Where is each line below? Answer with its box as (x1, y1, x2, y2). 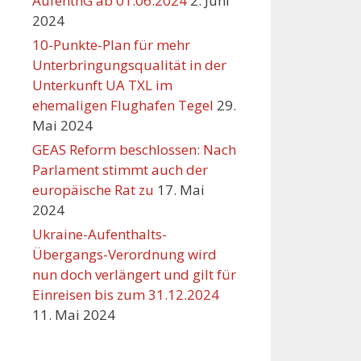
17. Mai (157, 180, 205, 200)
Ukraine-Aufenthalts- (32, 225, 167, 244)
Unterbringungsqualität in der (32, 56, 226, 75)
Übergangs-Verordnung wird (32, 245, 217, 264)
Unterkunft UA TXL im (32, 76, 172, 95)
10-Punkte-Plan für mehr (32, 35, 190, 55)
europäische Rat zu (32, 180, 154, 200)
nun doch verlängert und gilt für (32, 265, 236, 284)
